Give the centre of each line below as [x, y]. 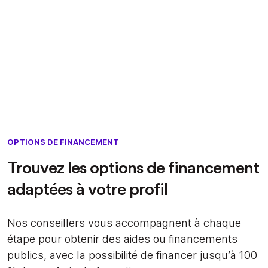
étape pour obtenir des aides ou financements [122, 239]
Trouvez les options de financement [133, 168]
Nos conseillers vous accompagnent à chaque [124, 223]
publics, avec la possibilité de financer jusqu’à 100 [132, 255]
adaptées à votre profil [87, 190]
